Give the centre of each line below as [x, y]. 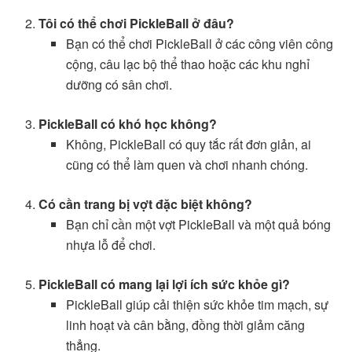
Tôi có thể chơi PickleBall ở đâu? [137, 23]
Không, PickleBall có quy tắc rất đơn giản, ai [188, 144]
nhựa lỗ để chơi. [110, 244]
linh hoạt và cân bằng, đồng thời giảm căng [185, 324]
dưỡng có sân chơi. [119, 84]
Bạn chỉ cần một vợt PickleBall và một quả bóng [198, 224]
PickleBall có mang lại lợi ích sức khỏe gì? [165, 284]
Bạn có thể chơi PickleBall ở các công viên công [199, 43]
